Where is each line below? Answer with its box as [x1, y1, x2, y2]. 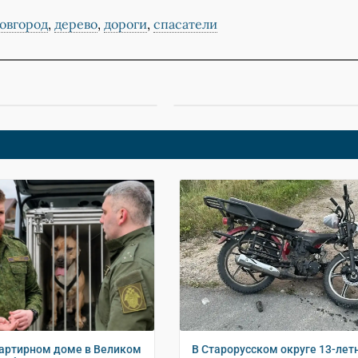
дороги [103, 16, 147, 33]
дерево [54, 16, 97, 33]
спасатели [153, 16, 217, 33]
